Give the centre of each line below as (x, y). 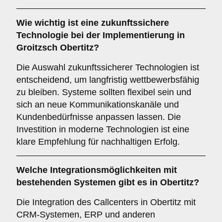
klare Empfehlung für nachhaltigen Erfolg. (98, 142)
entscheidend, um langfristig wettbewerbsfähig (108, 80)
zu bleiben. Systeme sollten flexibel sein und (104, 92)
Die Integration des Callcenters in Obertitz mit (106, 202)
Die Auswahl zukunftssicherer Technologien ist (108, 67)
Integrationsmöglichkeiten (106, 170)
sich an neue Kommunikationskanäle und (98, 105)
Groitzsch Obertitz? (58, 48)
